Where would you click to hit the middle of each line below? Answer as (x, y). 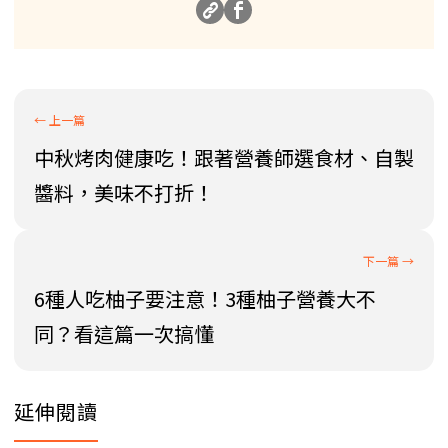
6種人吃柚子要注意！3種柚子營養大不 (205, 299)
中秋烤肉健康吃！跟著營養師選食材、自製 (224, 158)
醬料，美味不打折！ (124, 193)
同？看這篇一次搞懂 (124, 334)
